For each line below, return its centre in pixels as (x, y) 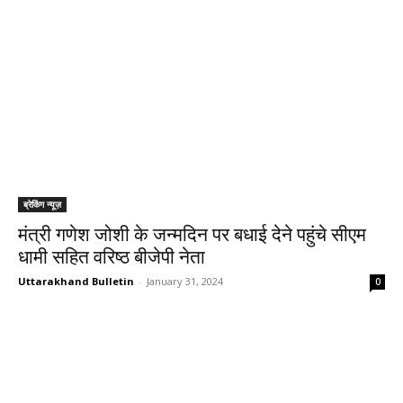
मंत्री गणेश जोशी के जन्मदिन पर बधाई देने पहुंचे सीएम (192, 235)
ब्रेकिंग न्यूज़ (42, 204)
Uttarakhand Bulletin (76, 281)
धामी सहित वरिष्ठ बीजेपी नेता (112, 257)
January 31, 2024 (185, 281)
